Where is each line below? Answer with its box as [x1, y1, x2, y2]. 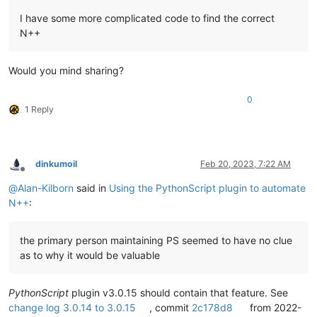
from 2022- [246, 301, 301, 314]
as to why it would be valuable [20, 249, 160, 262]
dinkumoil [35, 158, 77, 170]
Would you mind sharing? [8, 64, 124, 77]
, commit [149, 301, 192, 314]
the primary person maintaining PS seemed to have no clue [20, 234, 292, 247]
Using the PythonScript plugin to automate [109, 182, 306, 195]
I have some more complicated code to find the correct [20, 12, 275, 25]
